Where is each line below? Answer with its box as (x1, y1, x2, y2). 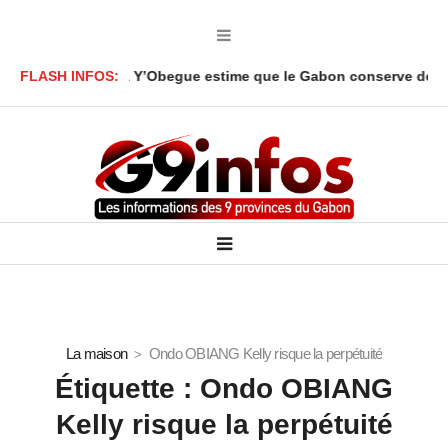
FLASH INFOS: (20, 68, 119, 85)
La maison (65, 345, 127, 363)
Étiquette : (55, 373, 200, 405)
